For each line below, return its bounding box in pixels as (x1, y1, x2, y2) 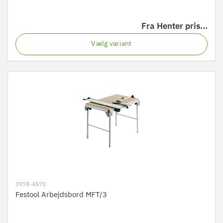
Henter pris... (157, 22, 208, 31)
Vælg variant (91, 40, 132, 47)
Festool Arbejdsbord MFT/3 (15, 191, 107, 199)
